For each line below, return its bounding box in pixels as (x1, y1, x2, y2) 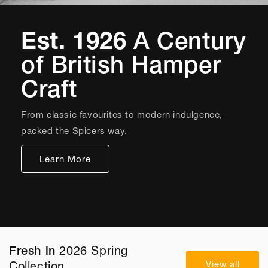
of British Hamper (21, 50, 221, 79)
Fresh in (9, 243, 60, 258)
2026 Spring (59, 243, 129, 258)
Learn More (39, 153, 91, 165)
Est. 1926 (21, 26, 133, 55)
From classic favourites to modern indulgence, (21, 109, 223, 120)
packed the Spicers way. (21, 125, 127, 136)
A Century (133, 26, 246, 55)
